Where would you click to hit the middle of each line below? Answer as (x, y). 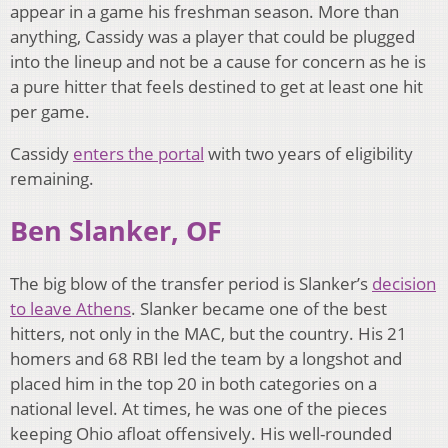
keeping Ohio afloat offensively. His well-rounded (201, 434)
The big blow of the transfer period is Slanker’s (191, 284)
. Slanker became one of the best (259, 309)
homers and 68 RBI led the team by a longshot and (206, 359)
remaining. (54, 178)
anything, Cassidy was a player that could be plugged (212, 36)
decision (404, 284)
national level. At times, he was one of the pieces (198, 409)
